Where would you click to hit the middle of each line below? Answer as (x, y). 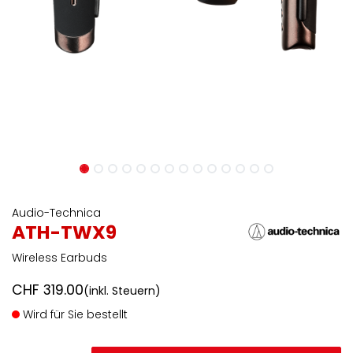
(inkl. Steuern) (122, 291)
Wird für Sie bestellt (74, 314)
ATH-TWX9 (64, 232)
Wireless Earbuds (59, 258)
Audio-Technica (56, 213)
